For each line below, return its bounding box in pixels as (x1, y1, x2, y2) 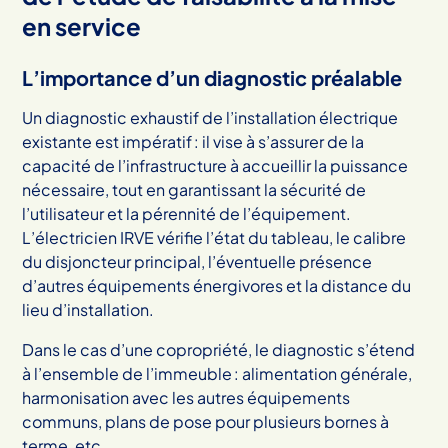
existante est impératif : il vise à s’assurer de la (22, 130, 365, 152)
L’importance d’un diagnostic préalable (22, 64, 403, 90)
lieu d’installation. (22, 298, 155, 320)
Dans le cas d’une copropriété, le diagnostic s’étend (22, 338, 416, 360)
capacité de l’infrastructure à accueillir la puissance (22, 154, 409, 176)
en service (22, 10, 142, 41)
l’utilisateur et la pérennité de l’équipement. (22, 202, 352, 224)
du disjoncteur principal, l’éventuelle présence (22, 250, 373, 272)
